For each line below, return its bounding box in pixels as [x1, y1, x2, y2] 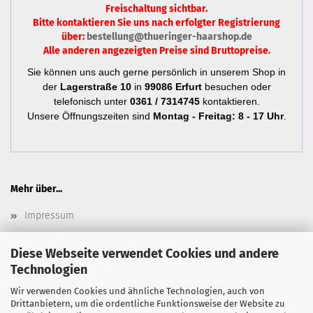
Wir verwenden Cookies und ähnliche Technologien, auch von [10, 285, 265, 296]
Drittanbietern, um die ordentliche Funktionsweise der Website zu [10, 298, 285, 309]
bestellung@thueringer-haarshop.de [86, 31, 252, 43]
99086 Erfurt [144, 81, 202, 92]
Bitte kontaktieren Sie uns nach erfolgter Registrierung [33, 17, 280, 29]
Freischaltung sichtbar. [105, 3, 208, 15]
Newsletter [24, 299, 73, 311]
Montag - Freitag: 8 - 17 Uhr [152, 110, 284, 122]
